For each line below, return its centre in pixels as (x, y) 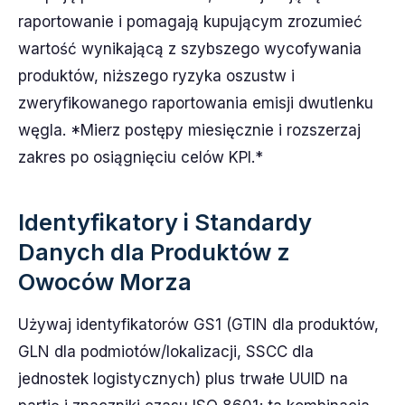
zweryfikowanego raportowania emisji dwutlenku (196, 103)
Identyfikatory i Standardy (165, 222)
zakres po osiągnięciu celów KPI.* (141, 157)
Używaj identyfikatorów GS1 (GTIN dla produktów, (198, 325)
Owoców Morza (105, 282)
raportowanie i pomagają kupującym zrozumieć (190, 22)
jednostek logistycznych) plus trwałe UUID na (183, 379)
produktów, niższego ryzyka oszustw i (156, 76)
